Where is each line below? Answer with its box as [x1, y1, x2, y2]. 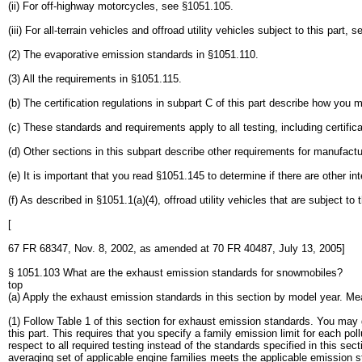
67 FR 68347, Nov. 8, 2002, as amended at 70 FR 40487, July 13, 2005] [8, 242, 345, 255]
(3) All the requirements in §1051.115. [8, 73, 182, 85]
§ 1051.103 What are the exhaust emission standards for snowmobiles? [8, 267, 343, 279]
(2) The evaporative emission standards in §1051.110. [8, 48, 259, 61]
